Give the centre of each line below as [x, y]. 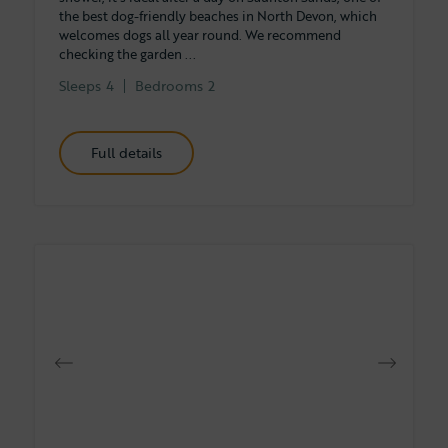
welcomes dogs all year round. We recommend [200, 34]
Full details [130, 152]
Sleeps [80, 85]
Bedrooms [169, 85]
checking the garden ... [127, 53]
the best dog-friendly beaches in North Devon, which [218, 15]
